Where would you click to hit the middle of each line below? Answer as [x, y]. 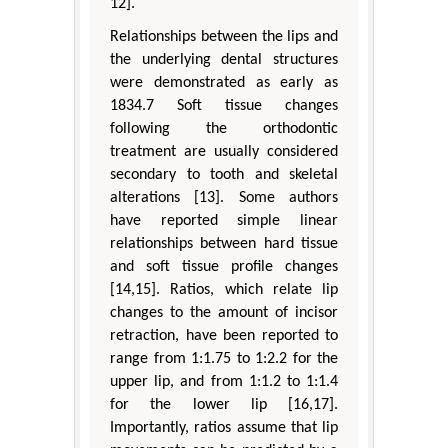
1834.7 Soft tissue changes [224, 106]
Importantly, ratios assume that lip [224, 428]
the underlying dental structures [224, 60]
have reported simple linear [224, 221]
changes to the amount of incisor [224, 313]
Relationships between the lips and [224, 37]
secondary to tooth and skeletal [224, 175]
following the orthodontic [224, 129]
